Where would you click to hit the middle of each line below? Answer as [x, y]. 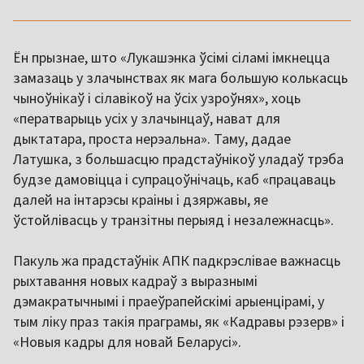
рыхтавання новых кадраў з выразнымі [135, 281]
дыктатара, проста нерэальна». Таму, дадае [152, 139]
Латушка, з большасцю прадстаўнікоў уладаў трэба [178, 159]
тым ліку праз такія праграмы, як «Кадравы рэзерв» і [179, 322]
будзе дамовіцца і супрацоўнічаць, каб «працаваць [174, 180]
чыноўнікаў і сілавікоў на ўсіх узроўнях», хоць [157, 98]
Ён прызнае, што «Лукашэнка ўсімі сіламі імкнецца [171, 58]
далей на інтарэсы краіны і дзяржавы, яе [141, 200]
